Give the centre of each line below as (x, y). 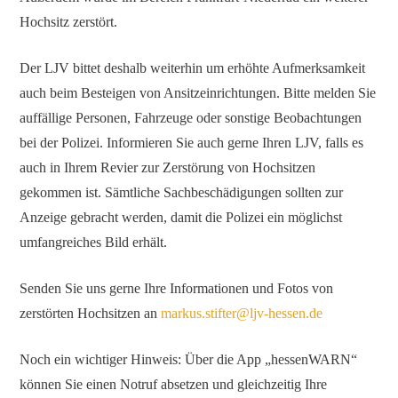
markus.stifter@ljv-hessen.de (242, 313)
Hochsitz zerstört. (69, 21)
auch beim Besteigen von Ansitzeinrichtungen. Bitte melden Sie (198, 92)
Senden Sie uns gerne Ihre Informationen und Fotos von (177, 288)
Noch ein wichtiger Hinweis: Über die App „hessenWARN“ (189, 359)
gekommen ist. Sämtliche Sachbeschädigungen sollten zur (182, 192)
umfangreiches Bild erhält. (94, 242)
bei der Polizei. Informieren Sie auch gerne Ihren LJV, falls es (192, 142)
